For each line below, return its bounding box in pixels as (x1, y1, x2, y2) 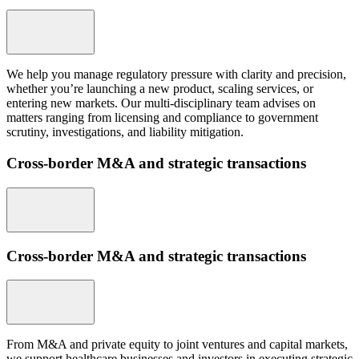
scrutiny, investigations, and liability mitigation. (6, 125, 244, 139)
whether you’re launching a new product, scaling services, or (6, 82, 313, 96)
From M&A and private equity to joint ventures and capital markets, (6, 337, 348, 352)
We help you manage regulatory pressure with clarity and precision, (6, 67, 346, 82)
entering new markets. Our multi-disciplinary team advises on (6, 96, 316, 111)
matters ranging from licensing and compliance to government (6, 111, 318, 125)
